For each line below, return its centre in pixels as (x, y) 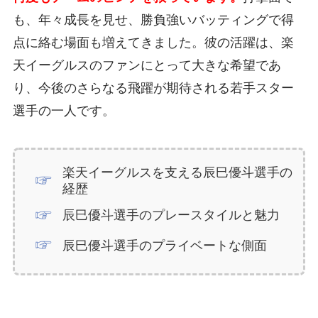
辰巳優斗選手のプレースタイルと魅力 (171, 215)
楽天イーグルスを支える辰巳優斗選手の (178, 173)
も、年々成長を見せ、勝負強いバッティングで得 (153, 20)
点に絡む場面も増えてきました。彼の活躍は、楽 (153, 43)
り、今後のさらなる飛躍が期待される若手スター (153, 88)
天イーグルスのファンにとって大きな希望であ (147, 66)
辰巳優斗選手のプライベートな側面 (165, 245)
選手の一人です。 (64, 111)
